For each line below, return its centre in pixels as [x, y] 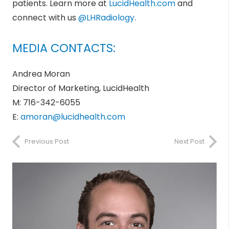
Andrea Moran [41, 74]
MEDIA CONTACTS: [64, 48]
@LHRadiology [106, 18]
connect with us [45, 18]
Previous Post [47, 142]
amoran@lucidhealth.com [73, 117]
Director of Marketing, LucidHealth [81, 88]
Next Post [189, 142]
